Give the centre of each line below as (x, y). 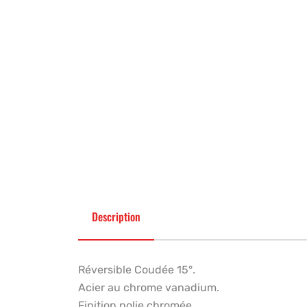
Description (116, 216)
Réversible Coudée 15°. (137, 269)
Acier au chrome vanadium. (149, 287)
